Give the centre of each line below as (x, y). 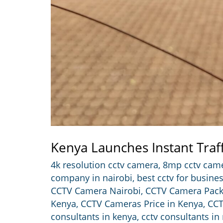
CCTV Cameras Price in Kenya (142, 204)
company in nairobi (92, 178)
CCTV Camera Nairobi (96, 191)
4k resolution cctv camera (105, 165)
